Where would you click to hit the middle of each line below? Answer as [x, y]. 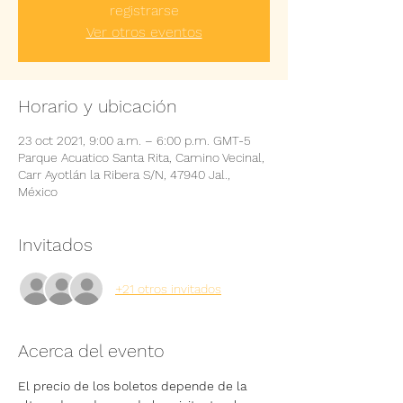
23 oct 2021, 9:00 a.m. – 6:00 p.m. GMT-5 [134, 140]
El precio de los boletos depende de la [134, 386]
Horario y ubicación [98, 106]
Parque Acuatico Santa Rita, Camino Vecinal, [141, 157]
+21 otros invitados [168, 288]
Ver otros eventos [144, 32]
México [38, 192]
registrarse [144, 10]
